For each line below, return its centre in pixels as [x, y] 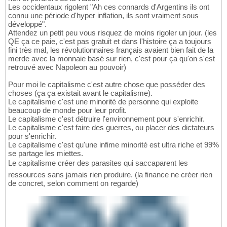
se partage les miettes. [46, 154]
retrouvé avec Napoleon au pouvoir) [67, 67]
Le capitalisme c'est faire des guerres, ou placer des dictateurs [111, 128]
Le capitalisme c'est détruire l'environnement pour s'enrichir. [106, 119]
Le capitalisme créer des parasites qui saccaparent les [98, 163]
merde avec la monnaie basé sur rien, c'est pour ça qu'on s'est [111, 59]
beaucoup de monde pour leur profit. [67, 110]
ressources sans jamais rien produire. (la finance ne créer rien [110, 175]
